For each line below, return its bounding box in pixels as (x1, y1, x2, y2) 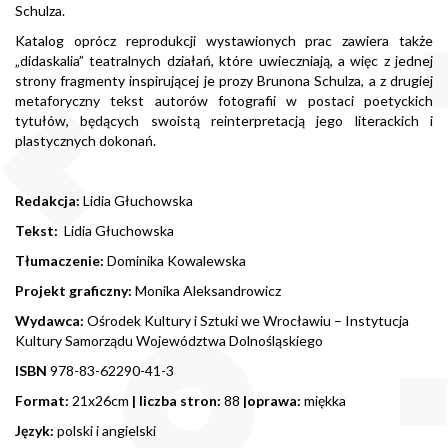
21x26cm (72, 391, 132, 409)
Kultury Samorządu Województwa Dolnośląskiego (15, 331, 323, 349)
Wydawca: (15, 311, 87, 329)
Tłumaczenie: (15, 251, 107, 269)
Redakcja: (15, 191, 83, 209)
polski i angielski (57, 421, 156, 439)
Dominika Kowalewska (107, 251, 246, 269)
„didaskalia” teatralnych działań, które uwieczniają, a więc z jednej (15, 51, 433, 69)
